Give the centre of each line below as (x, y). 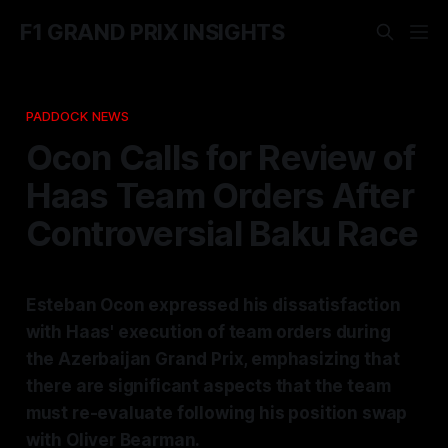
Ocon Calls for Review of (220, 156)
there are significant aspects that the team (208, 385)
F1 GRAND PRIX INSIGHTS (152, 32)
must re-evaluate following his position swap (216, 412)
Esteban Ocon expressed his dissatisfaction (213, 304)
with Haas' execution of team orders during (208, 331)
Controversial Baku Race (222, 232)
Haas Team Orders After (219, 194)
